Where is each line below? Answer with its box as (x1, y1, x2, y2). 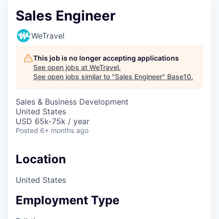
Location (16, 152, 66, 166)
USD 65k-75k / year (16, 116, 89, 126)
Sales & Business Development (16, 97, 129, 107)
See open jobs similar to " (33, 72, 115, 81)
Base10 (167, 72, 191, 81)
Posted (16, 126, 38, 134)
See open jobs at (33, 63, 89, 71)
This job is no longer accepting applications (33, 54, 179, 62)
